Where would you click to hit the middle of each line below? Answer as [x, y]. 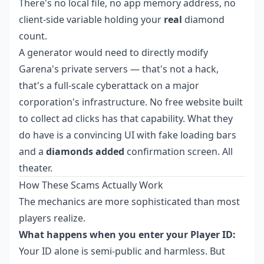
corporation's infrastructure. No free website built [131, 102]
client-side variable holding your [91, 19]
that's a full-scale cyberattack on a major [109, 85]
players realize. [52, 218]
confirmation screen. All [179, 151]
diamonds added [85, 151]
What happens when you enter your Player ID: [127, 235]
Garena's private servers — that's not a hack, [119, 69]
